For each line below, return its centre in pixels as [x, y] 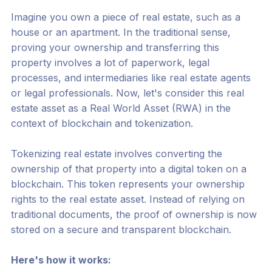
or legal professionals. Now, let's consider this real [127, 93]
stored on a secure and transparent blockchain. [121, 230]
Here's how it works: [61, 260]
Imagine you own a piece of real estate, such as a [125, 17]
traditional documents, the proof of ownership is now [134, 215]
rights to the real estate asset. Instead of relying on [127, 199]
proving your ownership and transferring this [115, 48]
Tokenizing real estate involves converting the [116, 154]
